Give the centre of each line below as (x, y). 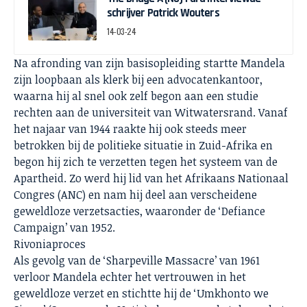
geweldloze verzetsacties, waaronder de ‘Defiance (139, 211)
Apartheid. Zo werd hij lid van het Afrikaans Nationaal (151, 178)
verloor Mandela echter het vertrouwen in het (130, 277)
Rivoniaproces (50, 244)
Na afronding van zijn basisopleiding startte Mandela (149, 63)
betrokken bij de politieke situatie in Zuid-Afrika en (143, 145)
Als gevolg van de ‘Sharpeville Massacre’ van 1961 (137, 260)
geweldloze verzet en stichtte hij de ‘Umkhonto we (141, 293)
